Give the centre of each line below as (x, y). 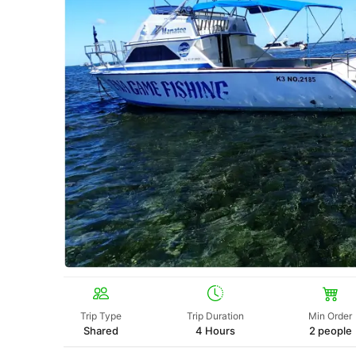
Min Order (331, 316)
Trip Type (101, 316)
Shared (101, 331)
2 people (330, 331)
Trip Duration (216, 316)
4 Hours (216, 331)
